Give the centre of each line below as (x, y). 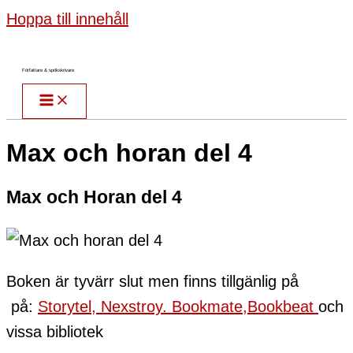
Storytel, (69, 307)
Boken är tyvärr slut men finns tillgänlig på (155, 282)
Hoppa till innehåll (67, 19)
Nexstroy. (136, 307)
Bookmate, (210, 307)
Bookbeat (283, 307)
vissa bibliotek (55, 332)
